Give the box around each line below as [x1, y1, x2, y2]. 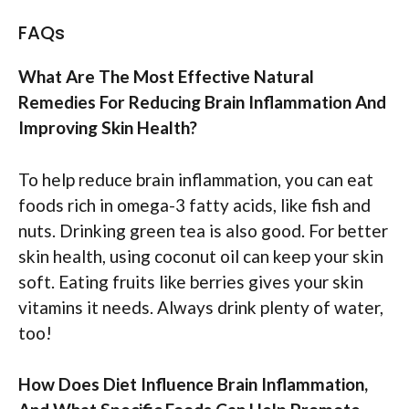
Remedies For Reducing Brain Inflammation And [18, 91, 386, 113]
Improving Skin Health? [18, 117, 197, 139]
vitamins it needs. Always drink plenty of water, [18, 296, 383, 318]
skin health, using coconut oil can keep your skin [18, 245, 383, 267]
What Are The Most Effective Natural [18, 66, 314, 88]
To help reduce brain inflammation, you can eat [18, 168, 373, 190]
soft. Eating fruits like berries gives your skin [18, 270, 363, 292]
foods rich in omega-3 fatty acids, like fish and [18, 194, 371, 215]
